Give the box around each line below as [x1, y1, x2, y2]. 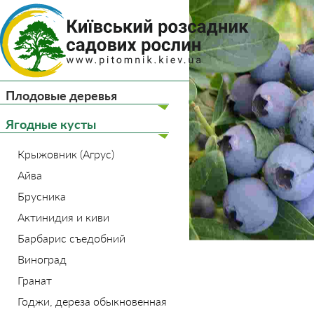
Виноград [18, 252, 67, 266]
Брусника [18, 189, 66, 203]
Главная [201, 95, 235, 107]
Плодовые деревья [6, 88, 117, 103]
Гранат [18, 273, 52, 287]
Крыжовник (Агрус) [18, 147, 114, 161]
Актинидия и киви [18, 210, 109, 224]
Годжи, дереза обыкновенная [18, 294, 167, 308]
